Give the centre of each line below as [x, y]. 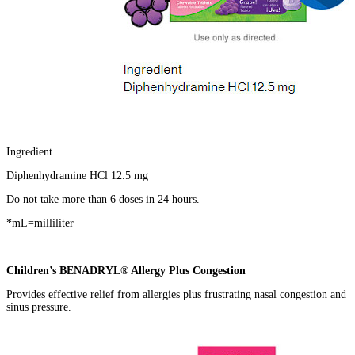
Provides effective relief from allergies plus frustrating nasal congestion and [176, 294]
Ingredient [31, 151]
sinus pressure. [40, 307]
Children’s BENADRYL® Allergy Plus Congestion [126, 270]
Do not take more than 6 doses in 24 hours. [105, 199]
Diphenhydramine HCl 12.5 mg [79, 175]
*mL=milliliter [42, 223]
